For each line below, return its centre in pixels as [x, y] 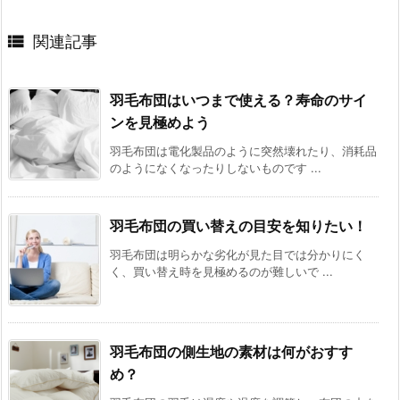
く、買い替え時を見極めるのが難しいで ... [221, 272]
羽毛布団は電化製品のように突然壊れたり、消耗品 [243, 151]
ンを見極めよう [160, 123]
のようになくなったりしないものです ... [216, 168]
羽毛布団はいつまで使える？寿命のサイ [238, 100]
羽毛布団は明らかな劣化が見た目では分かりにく [237, 255]
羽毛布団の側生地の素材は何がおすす [231, 352]
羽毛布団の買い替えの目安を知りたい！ [238, 226]
